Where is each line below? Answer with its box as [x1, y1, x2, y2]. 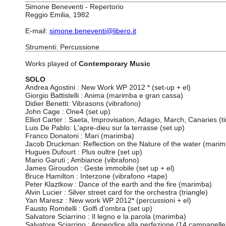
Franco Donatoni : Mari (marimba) [25, 132, 134, 140]
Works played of [25, 60, 79, 68]
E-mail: [25, 27, 49, 35]
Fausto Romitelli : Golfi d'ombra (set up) [25, 204, 152, 212]
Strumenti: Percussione [25, 43, 99, 51]
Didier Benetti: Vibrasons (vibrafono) [25, 99, 141, 107]
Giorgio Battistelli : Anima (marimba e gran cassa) [25, 91, 183, 99]
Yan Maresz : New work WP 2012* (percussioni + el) [25, 196, 191, 204]
